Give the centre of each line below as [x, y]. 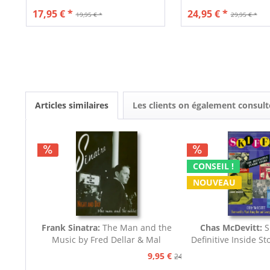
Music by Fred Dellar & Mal [107, 240]
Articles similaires [72, 105]
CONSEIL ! [213, 166]
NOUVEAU [214, 183]
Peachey [107, 252]
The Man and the [136, 228]
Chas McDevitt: [231, 228]
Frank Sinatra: [71, 228]
